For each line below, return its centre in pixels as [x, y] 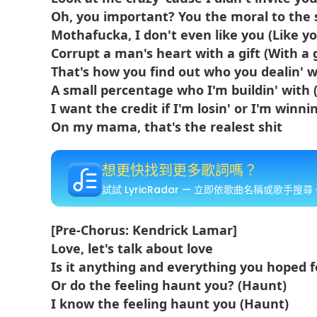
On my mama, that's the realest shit [167, 127]
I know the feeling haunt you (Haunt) [170, 304]
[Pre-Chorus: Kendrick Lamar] [144, 230]
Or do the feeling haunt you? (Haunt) [169, 285]
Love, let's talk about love [132, 248]
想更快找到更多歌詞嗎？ [180, 171]
